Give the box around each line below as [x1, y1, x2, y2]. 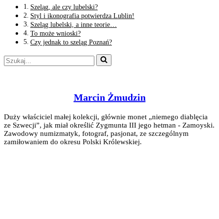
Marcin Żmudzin [73, 91, 146, 103]
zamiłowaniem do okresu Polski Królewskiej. [4, 137, 142, 146]
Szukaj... [3, 53, 30, 62]
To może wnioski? [30, 29, 81, 37]
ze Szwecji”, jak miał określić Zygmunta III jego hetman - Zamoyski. [4, 121, 215, 129]
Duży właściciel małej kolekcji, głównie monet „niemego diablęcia [4, 112, 208, 121]
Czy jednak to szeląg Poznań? [30, 38, 112, 46]
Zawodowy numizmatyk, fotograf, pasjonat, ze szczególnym [4, 129, 189, 137]
